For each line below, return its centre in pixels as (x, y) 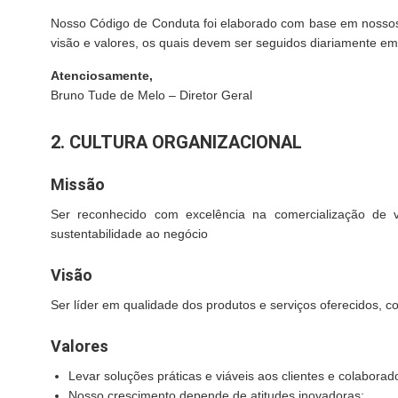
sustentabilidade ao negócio (129, 234)
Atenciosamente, (102, 76)
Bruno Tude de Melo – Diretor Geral (151, 95)
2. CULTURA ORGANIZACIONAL (176, 142)
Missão (78, 184)
